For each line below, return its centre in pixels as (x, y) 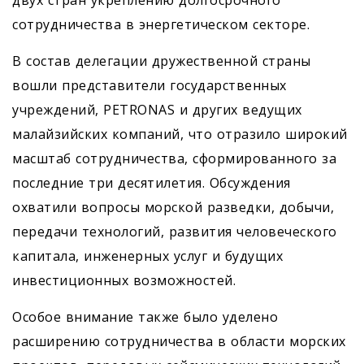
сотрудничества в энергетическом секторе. (161, 24)
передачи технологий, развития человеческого (175, 232)
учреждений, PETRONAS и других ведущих (157, 110)
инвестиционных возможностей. (124, 280)
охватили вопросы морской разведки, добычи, (173, 207)
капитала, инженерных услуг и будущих (147, 256)
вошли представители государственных (149, 85)
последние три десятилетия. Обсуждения (152, 183)
